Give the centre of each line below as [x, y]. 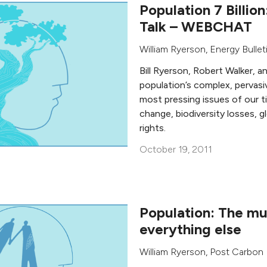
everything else [190, 229]
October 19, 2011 [176, 149]
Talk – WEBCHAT [196, 27]
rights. [153, 128]
